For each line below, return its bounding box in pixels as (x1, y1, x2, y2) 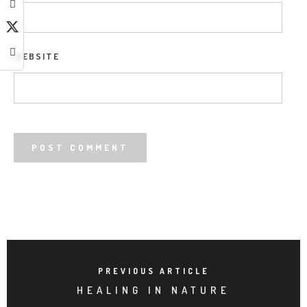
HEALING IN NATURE (77, 283, 230, 297)
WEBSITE (14, 50, 60, 62)
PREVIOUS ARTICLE (97, 265, 210, 276)
